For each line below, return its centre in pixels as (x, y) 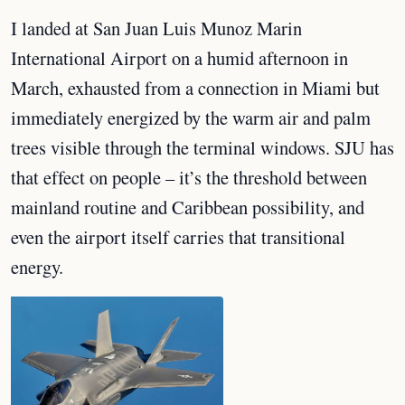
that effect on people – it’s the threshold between (189, 177)
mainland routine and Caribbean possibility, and (188, 207)
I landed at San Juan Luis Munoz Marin (156, 28)
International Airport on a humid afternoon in (179, 57)
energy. (37, 266)
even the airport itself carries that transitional (178, 236)
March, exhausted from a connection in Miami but (195, 87)
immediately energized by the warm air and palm (191, 117)
